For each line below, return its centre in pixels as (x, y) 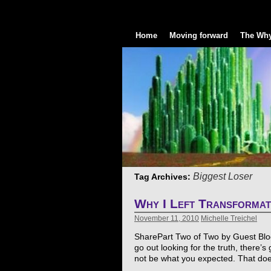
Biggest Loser (223, 176)
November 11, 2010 (167, 218)
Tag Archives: (164, 177)
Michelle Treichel (229, 218)
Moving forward (199, 35)
